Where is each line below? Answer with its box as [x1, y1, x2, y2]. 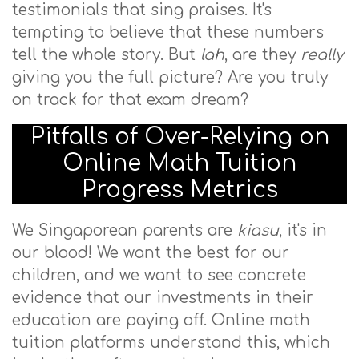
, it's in [279, 222, 327, 239]
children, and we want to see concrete [12, 267, 306, 284]
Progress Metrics [81, 177, 278, 203]
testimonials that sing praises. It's [12, 2, 272, 18]
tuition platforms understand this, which [12, 334, 330, 351]
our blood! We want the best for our [12, 244, 289, 261]
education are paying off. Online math [12, 312, 310, 329]
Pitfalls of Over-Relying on [30, 124, 329, 150]
